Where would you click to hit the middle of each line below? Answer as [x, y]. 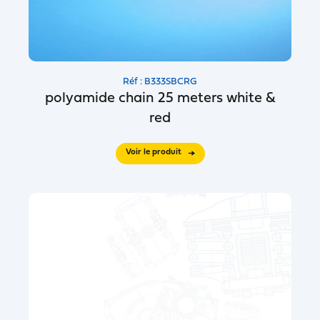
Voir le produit [153, 152]
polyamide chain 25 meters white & [160, 99]
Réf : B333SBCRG [160, 82]
